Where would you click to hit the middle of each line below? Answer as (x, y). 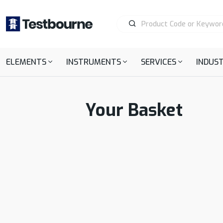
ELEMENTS (26, 62)
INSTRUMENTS (94, 62)
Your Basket (134, 110)
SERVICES (159, 62)
